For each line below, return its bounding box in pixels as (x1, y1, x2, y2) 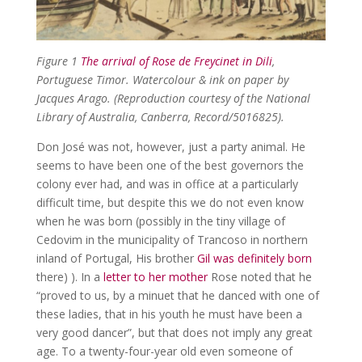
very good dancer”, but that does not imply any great (36, 324, 313, 340)
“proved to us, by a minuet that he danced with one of (36, 287, 319, 303)
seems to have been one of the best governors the (36, 157, 304, 173)
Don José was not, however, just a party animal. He (36, 138, 305, 154)
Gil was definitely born (196, 250, 312, 266)
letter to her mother (103, 268, 208, 284)
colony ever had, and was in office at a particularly (36, 175, 298, 192)
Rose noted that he (207, 268, 312, 284)
